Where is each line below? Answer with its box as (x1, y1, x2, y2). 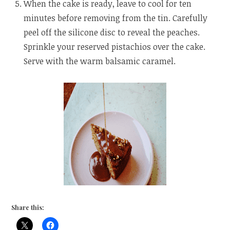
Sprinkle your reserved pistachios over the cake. (24, 41, 206, 53)
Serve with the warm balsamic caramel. (24, 55, 176, 67)
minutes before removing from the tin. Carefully (24, 12, 208, 24)
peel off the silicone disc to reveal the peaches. (24, 27, 200, 39)
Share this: (11, 203, 45, 212)
